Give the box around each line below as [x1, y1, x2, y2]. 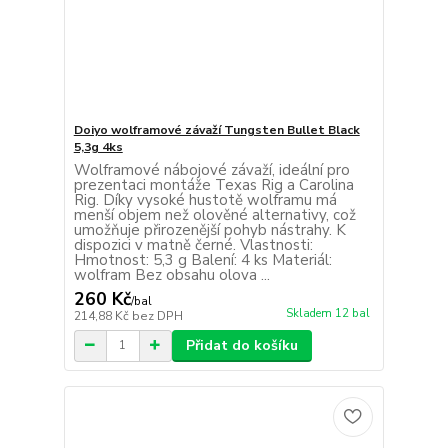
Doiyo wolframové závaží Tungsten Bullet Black [73, 121, 360, 138]
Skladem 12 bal [285, 305, 370, 321]
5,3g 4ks [73, 138, 123, 155]
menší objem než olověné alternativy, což [73, 204, 356, 225]
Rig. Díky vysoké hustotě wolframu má [73, 189, 337, 210]
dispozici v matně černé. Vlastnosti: [73, 234, 313, 255]
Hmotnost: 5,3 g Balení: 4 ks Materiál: [73, 249, 332, 270]
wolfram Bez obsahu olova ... [73, 264, 270, 285]
